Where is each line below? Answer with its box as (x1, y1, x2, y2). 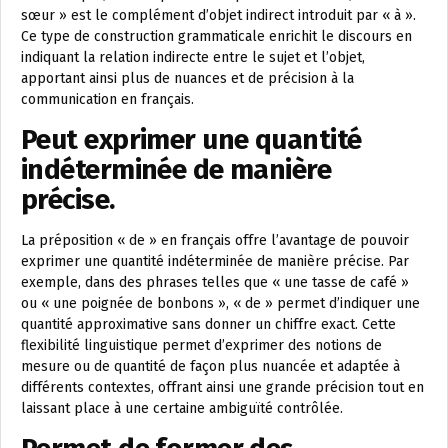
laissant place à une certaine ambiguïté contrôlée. (21, 400, 343, 417)
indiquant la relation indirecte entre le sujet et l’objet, (21, 49, 365, 66)
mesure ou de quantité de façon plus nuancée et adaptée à (21, 358, 400, 375)
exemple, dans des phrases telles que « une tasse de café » (21, 274, 409, 291)
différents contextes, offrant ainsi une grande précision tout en (21, 379, 424, 396)
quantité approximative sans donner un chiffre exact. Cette (21, 316, 396, 333)
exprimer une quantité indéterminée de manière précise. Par (21, 253, 409, 270)
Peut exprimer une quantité (21, 123, 362, 156)
